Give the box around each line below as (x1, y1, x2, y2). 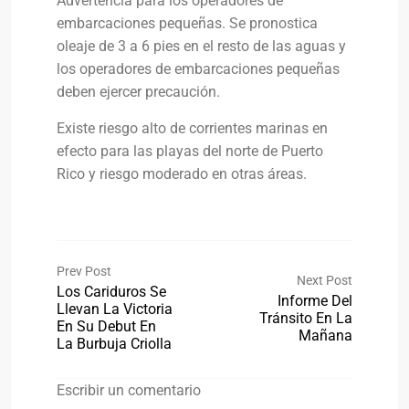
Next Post (297, 272, 352, 288)
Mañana (299, 326, 352, 344)
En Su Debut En (57, 318, 156, 335)
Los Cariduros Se (57, 283, 166, 300)
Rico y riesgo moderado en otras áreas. (57, 165, 307, 183)
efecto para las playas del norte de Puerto (57, 142, 323, 160)
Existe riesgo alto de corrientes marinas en (57, 120, 328, 137)
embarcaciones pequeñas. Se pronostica (57, 15, 318, 32)
